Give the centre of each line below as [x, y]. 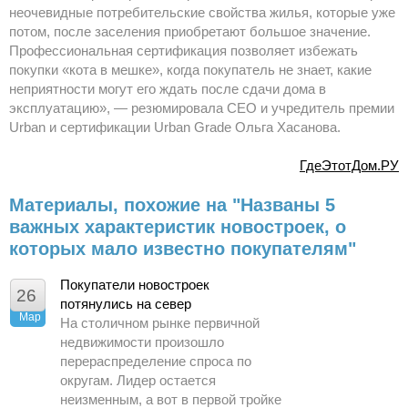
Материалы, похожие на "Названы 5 [172, 205]
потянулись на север [126, 304]
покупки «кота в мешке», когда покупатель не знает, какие [190, 70]
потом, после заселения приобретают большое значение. [190, 32]
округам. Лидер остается [138, 381]
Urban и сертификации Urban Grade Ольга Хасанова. [175, 127]
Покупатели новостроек [135, 285]
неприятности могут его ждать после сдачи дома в [168, 89]
